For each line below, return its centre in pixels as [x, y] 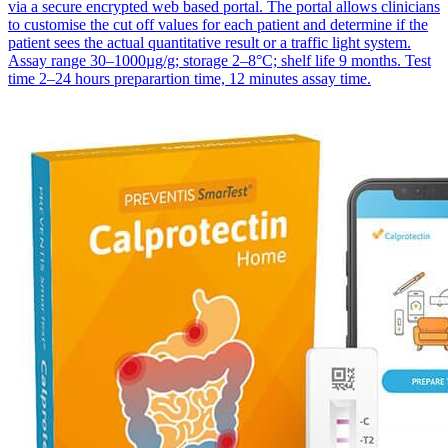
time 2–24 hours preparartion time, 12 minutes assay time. [189, 79]
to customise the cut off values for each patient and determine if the [218, 25]
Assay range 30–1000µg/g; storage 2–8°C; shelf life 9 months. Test [219, 61]
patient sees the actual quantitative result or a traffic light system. [209, 43]
